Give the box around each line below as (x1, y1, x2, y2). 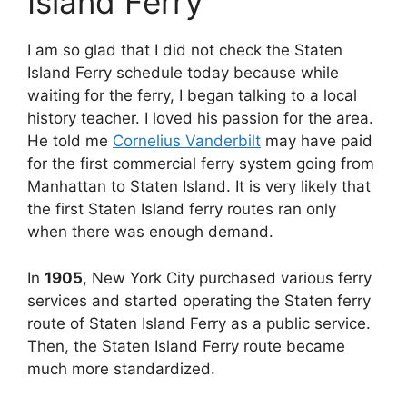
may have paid (261, 132, 372, 151)
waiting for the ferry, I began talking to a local (27, 86, 357, 105)
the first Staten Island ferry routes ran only (27, 200, 336, 219)
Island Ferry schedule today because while (27, 64, 339, 83)
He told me (27, 132, 113, 151)
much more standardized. (27, 359, 215, 378)
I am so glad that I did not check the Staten (27, 41, 342, 60)
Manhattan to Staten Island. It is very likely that (27, 177, 371, 196)
